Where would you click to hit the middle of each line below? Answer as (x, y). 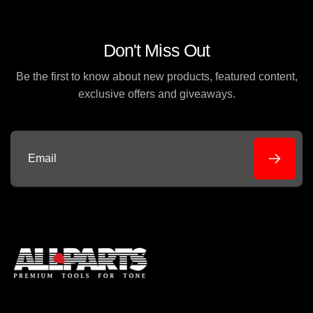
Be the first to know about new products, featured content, (156, 77)
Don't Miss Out (156, 51)
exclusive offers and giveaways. (156, 94)
